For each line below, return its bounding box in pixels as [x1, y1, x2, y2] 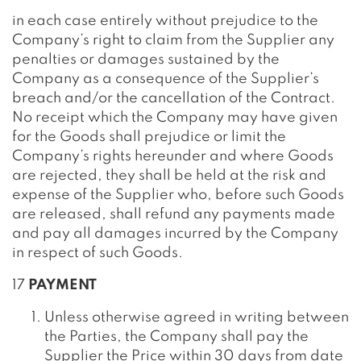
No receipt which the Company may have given [12, 110, 338, 125]
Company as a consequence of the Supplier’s [12, 72, 319, 86]
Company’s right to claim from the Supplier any [12, 33, 334, 48]
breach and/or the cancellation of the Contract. [12, 91, 335, 106]
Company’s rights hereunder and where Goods [12, 149, 334, 164]
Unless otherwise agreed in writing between [44, 310, 349, 325]
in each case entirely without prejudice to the [12, 14, 318, 28]
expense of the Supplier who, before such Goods [12, 188, 344, 202]
